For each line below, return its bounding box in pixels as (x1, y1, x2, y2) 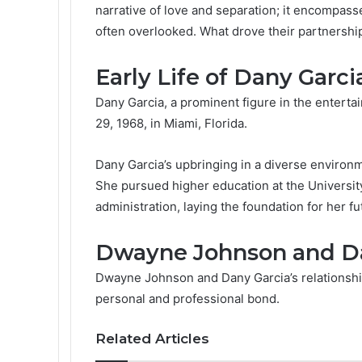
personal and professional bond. (95, 291, 280, 306)
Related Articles (95, 330, 209, 347)
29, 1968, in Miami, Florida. (95, 116, 247, 131)
